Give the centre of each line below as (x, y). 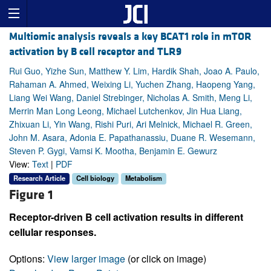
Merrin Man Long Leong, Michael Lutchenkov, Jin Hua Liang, (126, 111)
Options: (28, 258)
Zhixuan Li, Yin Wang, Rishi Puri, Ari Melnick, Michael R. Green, (131, 124)
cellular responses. (53, 232)
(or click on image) (166, 258)
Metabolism (144, 178)
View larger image (86, 258)
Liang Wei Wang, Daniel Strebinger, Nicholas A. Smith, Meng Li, (131, 98)
